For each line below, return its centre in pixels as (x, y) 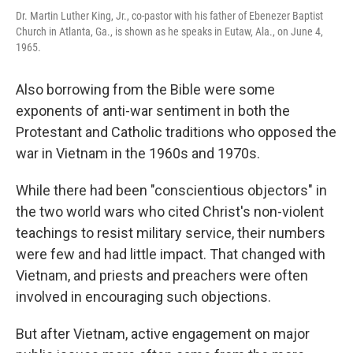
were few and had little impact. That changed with (171, 255)
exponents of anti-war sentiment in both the (153, 111)
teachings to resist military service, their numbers (171, 233)
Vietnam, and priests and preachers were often (162, 276)
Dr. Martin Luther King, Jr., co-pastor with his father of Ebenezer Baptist (169, 16)
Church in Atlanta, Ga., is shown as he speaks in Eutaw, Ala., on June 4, (169, 32)
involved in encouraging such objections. (143, 297)
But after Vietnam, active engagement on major (163, 334)
